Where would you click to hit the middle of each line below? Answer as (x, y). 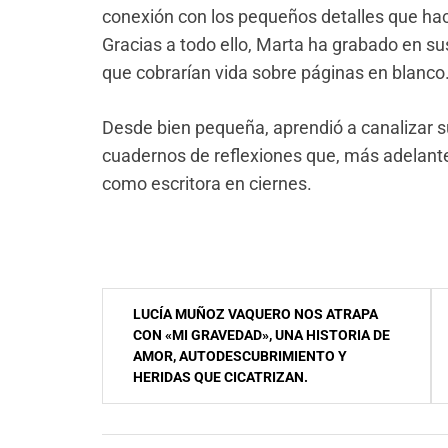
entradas (148, 387)
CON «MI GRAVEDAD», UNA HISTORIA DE (261, 335)
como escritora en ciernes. (207, 184)
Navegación (163, 307)
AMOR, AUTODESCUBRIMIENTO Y (240, 356)
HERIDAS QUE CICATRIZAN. (220, 377)
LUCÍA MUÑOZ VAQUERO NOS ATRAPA (255, 314)
